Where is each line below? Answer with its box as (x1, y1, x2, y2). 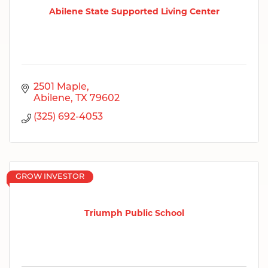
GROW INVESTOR (16, 172, 84, 181)
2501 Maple (33, 82, 87, 92)
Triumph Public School (84, 208, 184, 219)
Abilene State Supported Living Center (48, 6, 220, 17)
